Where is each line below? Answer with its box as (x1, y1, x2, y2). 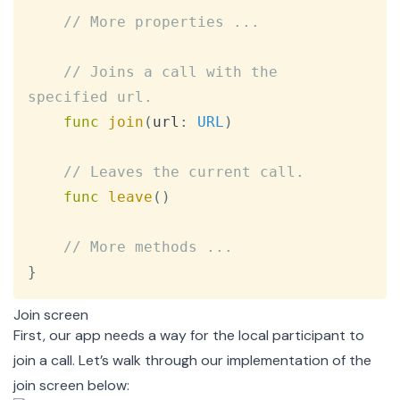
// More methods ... (63, 238, 233, 256)
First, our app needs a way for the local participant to (13, 326, 364, 346)
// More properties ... (63, 13, 260, 31)
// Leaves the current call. (63, 163, 304, 181)
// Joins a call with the (63, 63, 287, 81)
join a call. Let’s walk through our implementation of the (13, 351, 371, 371)
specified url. (28, 88, 153, 106)
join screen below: (13, 376, 129, 396)
